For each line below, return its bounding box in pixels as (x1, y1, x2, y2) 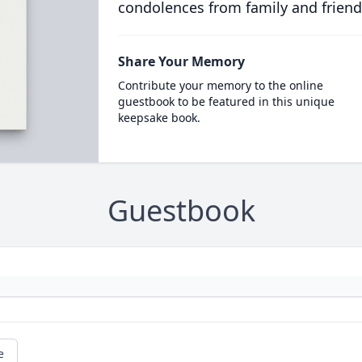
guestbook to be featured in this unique (117, 94, 335, 109)
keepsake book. (117, 110, 200, 125)
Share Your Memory (117, 53, 245, 70)
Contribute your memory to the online (117, 78, 323, 93)
